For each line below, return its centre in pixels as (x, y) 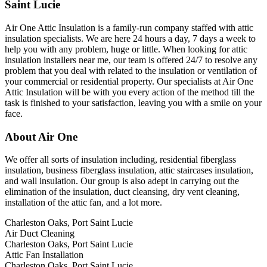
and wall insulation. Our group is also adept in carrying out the (122, 181)
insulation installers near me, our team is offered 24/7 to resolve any (131, 60)
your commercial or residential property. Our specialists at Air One (129, 81)
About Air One (41, 136)
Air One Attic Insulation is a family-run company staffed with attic (129, 27)
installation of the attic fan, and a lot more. (83, 203)
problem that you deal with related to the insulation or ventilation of (131, 70)
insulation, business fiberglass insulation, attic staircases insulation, (129, 170)
